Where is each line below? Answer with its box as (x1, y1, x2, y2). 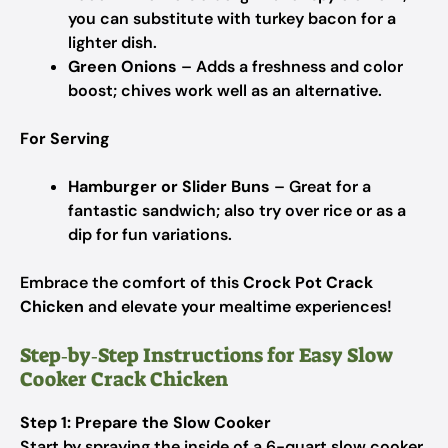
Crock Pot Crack (243, 272, 373, 293)
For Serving (20, 128, 110, 149)
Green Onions (68, 56, 177, 77)
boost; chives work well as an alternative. (68, 80, 382, 101)
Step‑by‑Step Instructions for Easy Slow (20, 342, 393, 368)
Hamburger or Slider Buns (68, 176, 270, 197)
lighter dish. (68, 32, 157, 53)
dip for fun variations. (68, 224, 232, 245)
